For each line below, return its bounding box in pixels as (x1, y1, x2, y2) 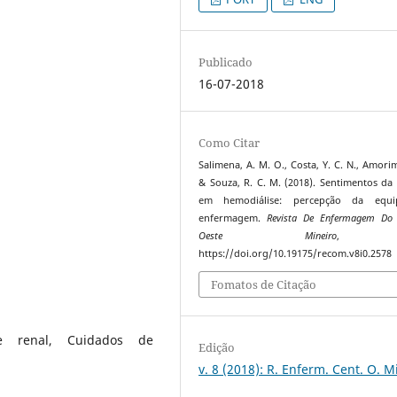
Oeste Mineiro (198, 229, 337, 242)
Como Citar (198, 134, 261, 151)
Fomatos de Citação (211, 276, 317, 293)
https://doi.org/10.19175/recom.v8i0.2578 (198, 246, 393, 260)
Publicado (198, 53, 253, 70)
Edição (198, 339, 236, 356)
